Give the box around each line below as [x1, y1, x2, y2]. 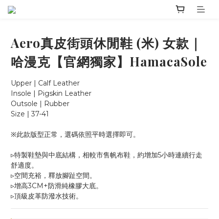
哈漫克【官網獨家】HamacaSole [11, 53, 207, 70]
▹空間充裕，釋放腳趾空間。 [11, 171, 96, 180]
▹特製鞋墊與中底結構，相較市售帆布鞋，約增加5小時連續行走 [11, 151, 202, 160]
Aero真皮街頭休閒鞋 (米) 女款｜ [11, 34, 202, 51]
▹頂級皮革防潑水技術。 [11, 192, 83, 201]
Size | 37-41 [11, 109, 49, 119]
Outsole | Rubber [11, 99, 69, 109]
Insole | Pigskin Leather [11, 89, 91, 98]
